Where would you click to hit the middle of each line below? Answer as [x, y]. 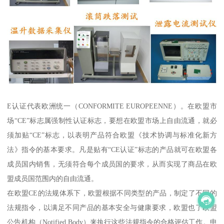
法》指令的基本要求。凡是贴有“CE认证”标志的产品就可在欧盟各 [112, 150]
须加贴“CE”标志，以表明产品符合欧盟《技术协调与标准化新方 [112, 135]
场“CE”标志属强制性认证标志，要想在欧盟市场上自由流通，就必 [112, 121]
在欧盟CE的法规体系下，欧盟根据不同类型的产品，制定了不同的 [112, 193]
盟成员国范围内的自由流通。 [53, 179]
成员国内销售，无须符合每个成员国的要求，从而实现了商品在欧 [112, 164]
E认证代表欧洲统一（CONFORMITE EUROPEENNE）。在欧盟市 [112, 106]
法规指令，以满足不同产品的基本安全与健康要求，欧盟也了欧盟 [112, 208]
